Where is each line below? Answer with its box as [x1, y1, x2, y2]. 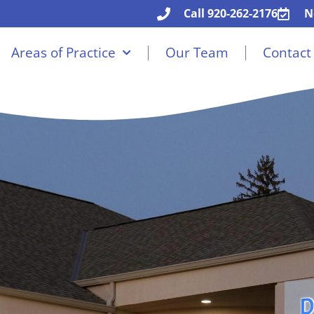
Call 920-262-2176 [183, 6, 278, 21]
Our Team [165, 43, 228, 62]
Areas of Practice [11, 43, 116, 62]
